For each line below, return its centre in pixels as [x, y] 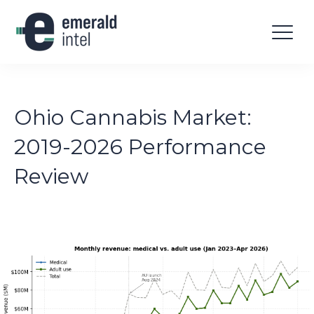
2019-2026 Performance [140, 147]
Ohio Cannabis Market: [133, 118]
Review [51, 177]
